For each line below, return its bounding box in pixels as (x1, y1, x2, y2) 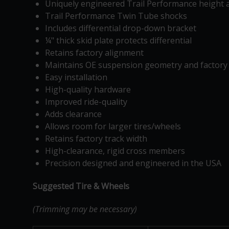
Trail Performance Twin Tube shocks (45, 10, 187, 21)
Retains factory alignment (45, 47, 144, 58)
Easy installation (45, 71, 107, 83)
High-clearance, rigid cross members (45, 145, 185, 156)
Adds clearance (45, 108, 102, 120)
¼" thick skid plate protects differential (45, 34, 192, 46)
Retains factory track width (45, 132, 147, 144)
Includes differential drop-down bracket (45, 22, 196, 34)
